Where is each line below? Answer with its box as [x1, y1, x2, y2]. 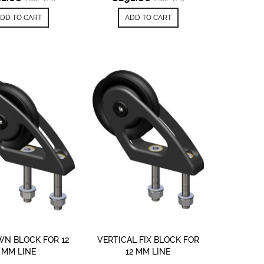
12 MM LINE [126, 246, 171, 256]
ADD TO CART [124, 13, 171, 22]
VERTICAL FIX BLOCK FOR [97, 235, 199, 245]
